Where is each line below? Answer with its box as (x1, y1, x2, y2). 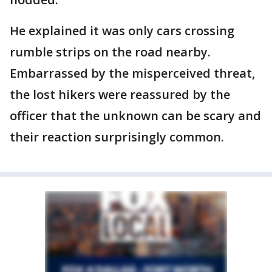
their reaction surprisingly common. (10, 129, 224, 146)
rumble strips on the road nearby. (10, 44, 211, 61)
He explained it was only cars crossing (10, 22, 234, 39)
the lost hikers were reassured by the (10, 86, 230, 103)
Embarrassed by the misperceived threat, (10, 65, 255, 82)
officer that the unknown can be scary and (10, 107, 261, 124)
